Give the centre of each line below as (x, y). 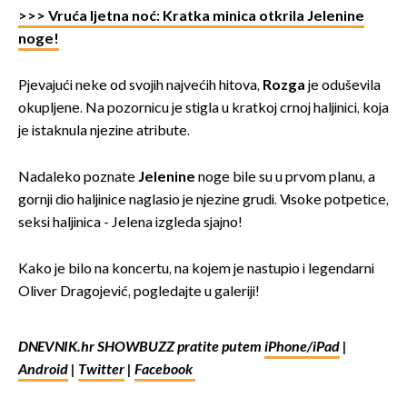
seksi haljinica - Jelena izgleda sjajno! (130, 223)
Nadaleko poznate (78, 177)
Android (43, 370)
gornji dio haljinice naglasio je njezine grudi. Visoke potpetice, (203, 200)
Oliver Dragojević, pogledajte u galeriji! (139, 292)
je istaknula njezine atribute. (104, 131)
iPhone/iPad (302, 347)
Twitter (101, 370)
